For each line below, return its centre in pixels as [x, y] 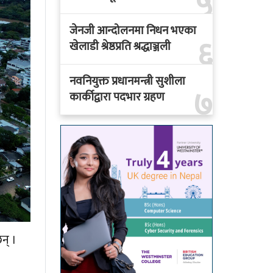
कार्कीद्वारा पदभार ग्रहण [117, 97]
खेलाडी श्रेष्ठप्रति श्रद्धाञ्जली [120, 47]
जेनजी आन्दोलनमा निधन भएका [133, 31]
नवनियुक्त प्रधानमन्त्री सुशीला [127, 82]
